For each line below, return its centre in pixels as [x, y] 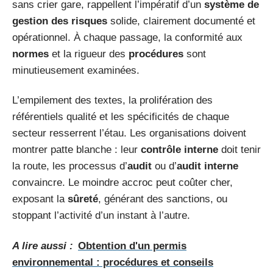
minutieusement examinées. [76, 70]
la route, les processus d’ [70, 166]
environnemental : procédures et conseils [113, 262]
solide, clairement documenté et [181, 21]
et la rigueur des [89, 54]
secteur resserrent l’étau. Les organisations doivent [129, 133]
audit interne [207, 166]
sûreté [83, 199]
